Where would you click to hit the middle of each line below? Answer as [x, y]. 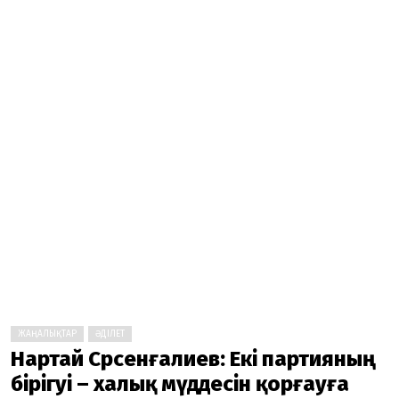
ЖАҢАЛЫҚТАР [47, 334]
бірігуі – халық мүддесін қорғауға [180, 384]
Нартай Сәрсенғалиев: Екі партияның [193, 359]
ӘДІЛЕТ [110, 334]
